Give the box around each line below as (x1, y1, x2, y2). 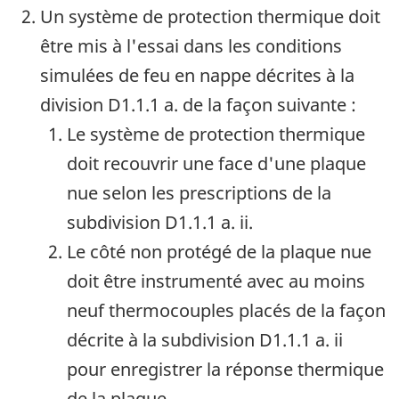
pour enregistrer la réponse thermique (67, 357, 384, 382)
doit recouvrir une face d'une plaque (67, 151, 366, 176)
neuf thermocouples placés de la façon (67, 298, 386, 323)
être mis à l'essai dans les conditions (40, 34, 342, 59)
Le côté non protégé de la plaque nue (67, 240, 371, 265)
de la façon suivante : (178, 93, 356, 118)
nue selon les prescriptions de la (67, 181, 331, 206)
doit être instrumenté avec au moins (67, 269, 365, 294)
